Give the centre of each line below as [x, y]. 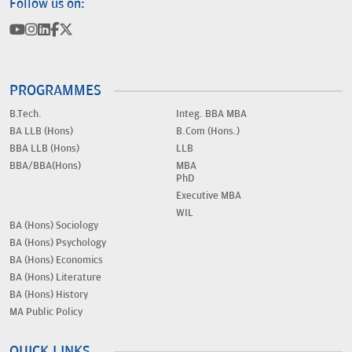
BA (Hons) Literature [55, 278]
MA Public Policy [46, 312]
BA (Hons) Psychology [58, 243]
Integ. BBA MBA [211, 114]
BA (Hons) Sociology [54, 226]
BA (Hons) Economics [56, 260]
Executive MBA [209, 196]
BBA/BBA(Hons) [45, 166]
